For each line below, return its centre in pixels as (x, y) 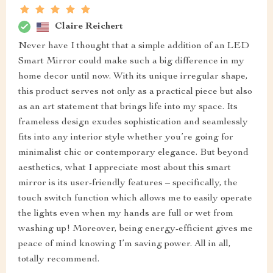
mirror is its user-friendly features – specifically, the (128, 184)
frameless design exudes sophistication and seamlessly (133, 123)
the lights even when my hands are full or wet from (126, 214)
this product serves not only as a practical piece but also (135, 92)
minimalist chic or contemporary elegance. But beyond (133, 153)
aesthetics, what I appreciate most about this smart (125, 168)
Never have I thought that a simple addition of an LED (134, 47)
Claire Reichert (89, 27)
